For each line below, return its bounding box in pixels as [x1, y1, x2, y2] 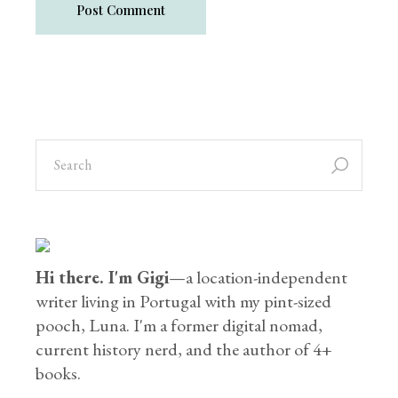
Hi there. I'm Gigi [36, 266, 170, 290]
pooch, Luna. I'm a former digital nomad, [36, 314, 323, 338]
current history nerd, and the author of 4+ [36, 338, 333, 362]
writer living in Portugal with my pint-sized [36, 290, 332, 314]
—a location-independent [169, 266, 348, 290]
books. [36, 362, 82, 386]
